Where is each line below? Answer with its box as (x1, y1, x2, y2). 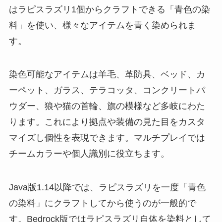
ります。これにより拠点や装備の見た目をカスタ (8, 117, 205, 127)
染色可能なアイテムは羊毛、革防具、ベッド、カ (8, 69, 205, 80)
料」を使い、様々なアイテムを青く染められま (8, 20, 196, 30)
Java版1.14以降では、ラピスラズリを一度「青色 (8, 182, 206, 193)
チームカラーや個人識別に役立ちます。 (8, 149, 169, 159)
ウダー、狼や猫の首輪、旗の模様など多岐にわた (8, 101, 205, 111)
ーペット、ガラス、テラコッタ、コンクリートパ (8, 85, 205, 96)
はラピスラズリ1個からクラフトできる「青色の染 (8, 4, 210, 14)
